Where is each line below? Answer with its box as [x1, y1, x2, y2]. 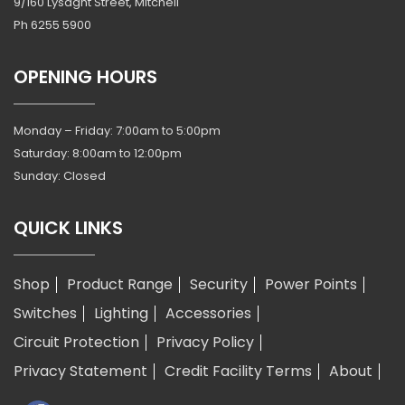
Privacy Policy [156, 332, 254, 353]
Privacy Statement [14, 361, 147, 382]
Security [190, 274, 248, 296]
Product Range [67, 274, 173, 296]
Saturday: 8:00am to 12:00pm [14, 145, 182, 163]
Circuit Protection [14, 332, 139, 353]
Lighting [94, 303, 148, 325]
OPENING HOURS [14, 64, 157, 90]
